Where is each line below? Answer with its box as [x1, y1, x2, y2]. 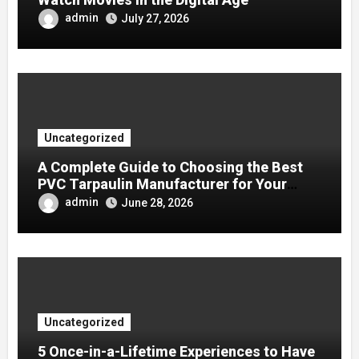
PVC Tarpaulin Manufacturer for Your [38, 175, 288, 193]
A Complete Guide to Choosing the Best [38, 159, 304, 176]
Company [38, 192, 101, 210]
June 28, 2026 [121, 196, 194, 210]
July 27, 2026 [121, 12, 190, 26]
